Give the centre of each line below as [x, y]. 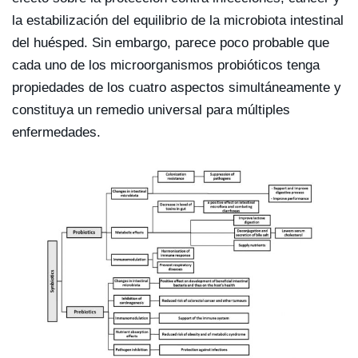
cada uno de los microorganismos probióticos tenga [166, 65]
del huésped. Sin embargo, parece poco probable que [171, 42]
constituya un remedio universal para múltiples [151, 109]
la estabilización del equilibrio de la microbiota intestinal [178, 20]
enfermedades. [56, 132]
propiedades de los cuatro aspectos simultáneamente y [177, 87]
